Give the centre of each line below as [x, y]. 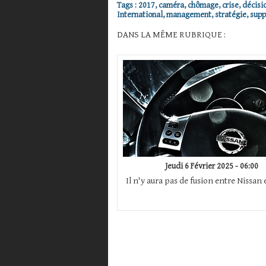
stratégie [231, 15]
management [189, 15]
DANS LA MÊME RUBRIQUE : [171, 35]
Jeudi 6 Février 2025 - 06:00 [212, 167]
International [140, 15]
